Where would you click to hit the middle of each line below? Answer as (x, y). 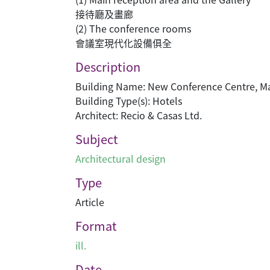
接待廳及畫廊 (104, 14)
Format (96, 226)
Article (90, 202)
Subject (97, 139)
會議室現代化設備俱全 (124, 43)
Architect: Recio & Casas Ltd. (139, 115)
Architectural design (121, 159)
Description (108, 67)
